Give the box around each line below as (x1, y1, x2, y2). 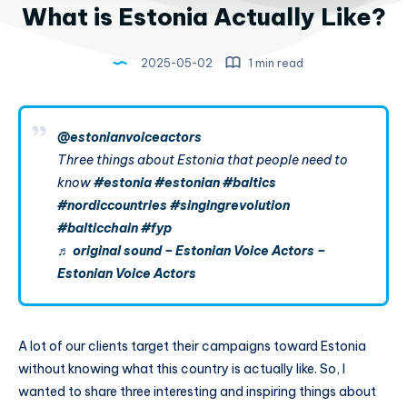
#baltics (223, 174, 276, 191)
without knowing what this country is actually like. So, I (18, 361, 345, 377)
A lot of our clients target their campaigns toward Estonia (18, 338, 366, 354)
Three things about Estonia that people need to (57, 152, 348, 168)
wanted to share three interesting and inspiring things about (18, 383, 376, 400)
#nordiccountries (57, 197, 167, 213)
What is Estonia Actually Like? (21, 2, 386, 32)
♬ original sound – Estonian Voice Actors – (57, 243, 325, 259)
